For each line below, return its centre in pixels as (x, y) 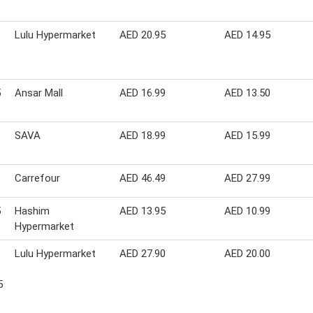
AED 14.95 (247, 35)
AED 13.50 (247, 93)
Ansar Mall (39, 93)
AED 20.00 (247, 253)
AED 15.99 (247, 135)
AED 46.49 (143, 178)
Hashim (32, 211)
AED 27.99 (247, 178)
